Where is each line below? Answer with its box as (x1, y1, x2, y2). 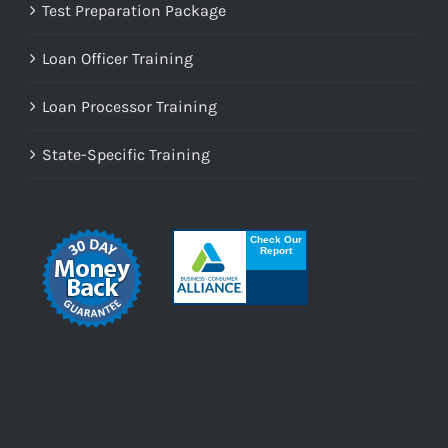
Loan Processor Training (42, 97, 217, 117)
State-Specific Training (42, 145, 210, 165)
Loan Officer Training (42, 49, 193, 69)
